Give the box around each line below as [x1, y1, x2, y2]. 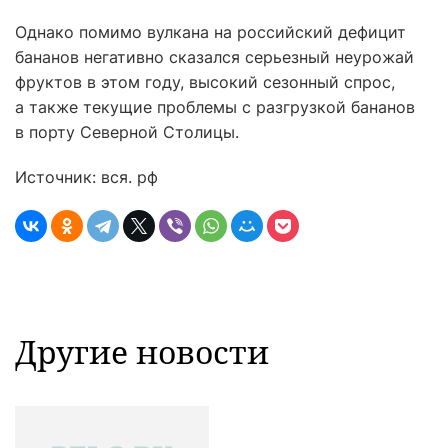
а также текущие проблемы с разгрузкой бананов [15, 97, 415, 117]
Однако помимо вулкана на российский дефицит [15, 22, 406, 42]
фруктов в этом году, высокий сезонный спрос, [15, 72, 395, 92]
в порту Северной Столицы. [15, 122, 239, 142]
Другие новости [15, 330, 269, 373]
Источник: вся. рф [15, 167, 158, 187]
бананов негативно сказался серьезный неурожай [15, 47, 414, 67]
